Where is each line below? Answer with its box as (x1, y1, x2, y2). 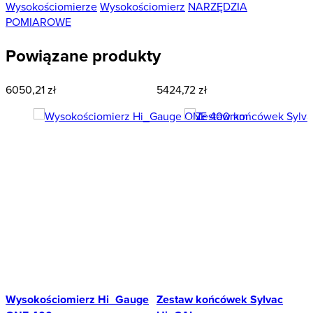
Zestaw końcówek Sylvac (156, 291, 283, 307)
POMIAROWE (6, 14, 71, 30)
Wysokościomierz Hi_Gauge (6, 291, 149, 307)
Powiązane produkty (6, 43, 161, 68)
